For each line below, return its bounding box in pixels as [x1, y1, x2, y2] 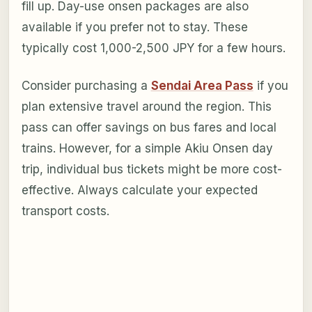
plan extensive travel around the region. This [21, 100, 272, 114]
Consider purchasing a [21, 79, 151, 93]
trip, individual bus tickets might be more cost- [21, 162, 282, 177]
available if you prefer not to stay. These [21, 20, 248, 35]
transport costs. [21, 204, 109, 219]
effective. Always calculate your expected [21, 183, 258, 198]
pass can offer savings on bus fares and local [21, 120, 276, 135]
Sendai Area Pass [150, 79, 253, 93]
